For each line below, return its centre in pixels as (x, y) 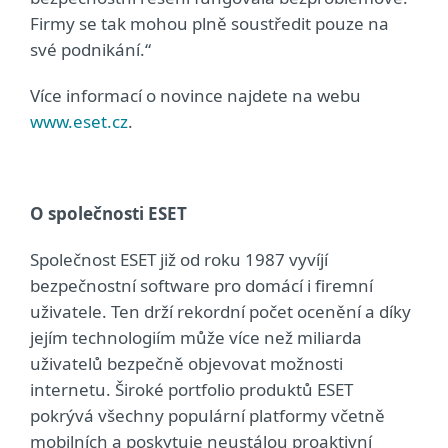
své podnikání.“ (90, 49)
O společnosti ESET (108, 213)
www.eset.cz (79, 121)
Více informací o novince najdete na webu (195, 95)
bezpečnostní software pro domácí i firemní (201, 285)
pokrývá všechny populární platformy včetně (207, 415)
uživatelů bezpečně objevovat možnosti (186, 363)
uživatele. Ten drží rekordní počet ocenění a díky (220, 311)
